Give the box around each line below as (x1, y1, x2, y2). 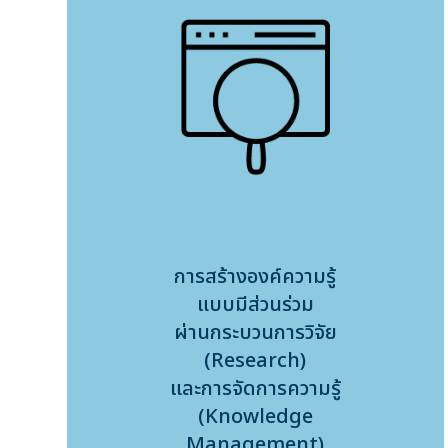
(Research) (204, 346, 307, 376)
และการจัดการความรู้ (169, 374, 341, 404)
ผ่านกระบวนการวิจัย (173, 318, 337, 348)
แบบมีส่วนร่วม (196, 290, 314, 320)
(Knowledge (197, 402, 313, 432)
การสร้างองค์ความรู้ (174, 262, 337, 292)
